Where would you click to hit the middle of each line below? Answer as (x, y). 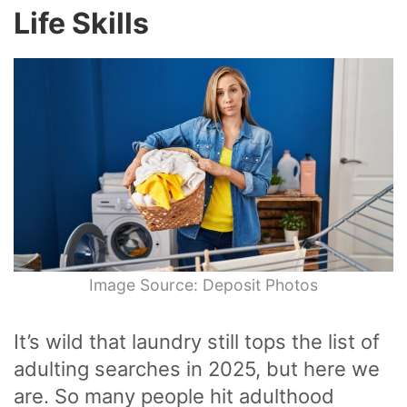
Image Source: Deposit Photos (203, 284)
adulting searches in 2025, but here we (197, 368)
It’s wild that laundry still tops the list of (197, 341)
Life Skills (81, 23)
